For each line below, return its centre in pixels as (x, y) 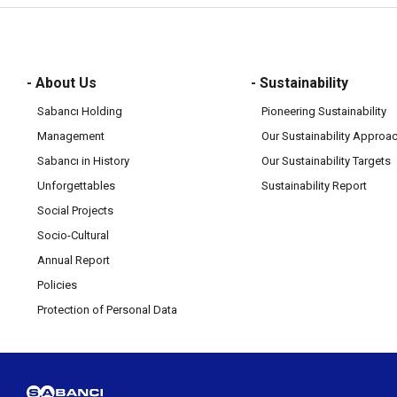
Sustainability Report (314, 186)
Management (71, 136)
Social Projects (75, 210)
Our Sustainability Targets (326, 161)
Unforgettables (76, 186)
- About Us (62, 83)
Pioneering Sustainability (324, 111)
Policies (57, 285)
